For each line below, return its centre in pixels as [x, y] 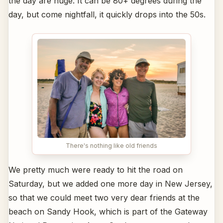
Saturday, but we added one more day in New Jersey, [111, 183]
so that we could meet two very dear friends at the [104, 197]
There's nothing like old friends [111, 145]
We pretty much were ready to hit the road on [96, 169]
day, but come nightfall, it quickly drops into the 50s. [107, 14]
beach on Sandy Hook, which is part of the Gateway [108, 211]
